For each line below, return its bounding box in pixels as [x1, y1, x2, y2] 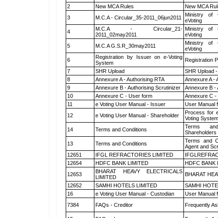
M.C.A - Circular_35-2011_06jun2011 [95, 15, 182, 20]
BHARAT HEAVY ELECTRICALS [95, 168, 182, 174]
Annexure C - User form [95, 93, 152, 99]
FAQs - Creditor [95, 202, 133, 208]
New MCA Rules [95, 3, 134, 9]
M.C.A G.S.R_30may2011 [95, 43, 156, 49]
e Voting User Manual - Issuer [95, 101, 165, 107]
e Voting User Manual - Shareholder [95, 112, 179, 118]
